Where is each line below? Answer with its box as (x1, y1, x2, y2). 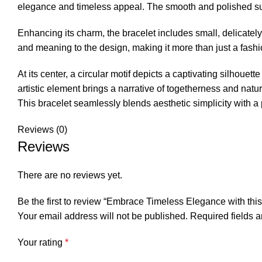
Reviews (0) (18, 125, 67, 135)
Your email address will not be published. (18, 211, 188, 221)
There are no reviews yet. (18, 170, 122, 180)
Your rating (18, 237, 65, 247)
